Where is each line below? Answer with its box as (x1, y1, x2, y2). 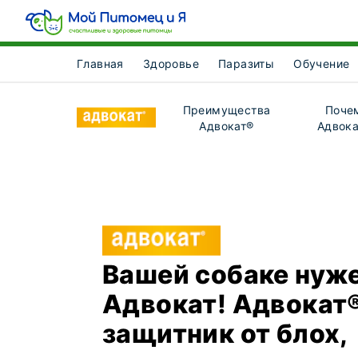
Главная (77, 57, 124, 70)
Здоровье (142, 57, 200, 70)
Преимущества (182, 103, 271, 117)
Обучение (293, 57, 350, 70)
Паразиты (218, 57, 275, 70)
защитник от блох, (102, 318, 348, 349)
